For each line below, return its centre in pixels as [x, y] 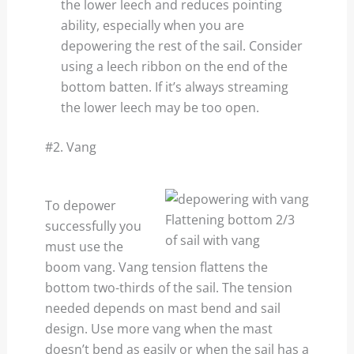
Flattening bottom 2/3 [230, 219]
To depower [80, 205]
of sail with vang [213, 240]
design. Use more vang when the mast [158, 328]
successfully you [93, 226]
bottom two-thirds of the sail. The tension [168, 287]
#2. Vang [70, 147]
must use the [84, 246]
